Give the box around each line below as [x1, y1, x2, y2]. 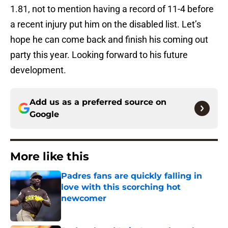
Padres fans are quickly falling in [61, 171, 202, 181]
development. [10, 65, 66, 76]
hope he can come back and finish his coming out [10, 34, 208, 45]
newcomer [61, 193, 106, 204]
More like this [10, 150, 89, 164]
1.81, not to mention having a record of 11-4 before [10, 4, 214, 15]
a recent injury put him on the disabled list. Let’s [10, 19, 201, 30]
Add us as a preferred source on [30, 97, 166, 107]
